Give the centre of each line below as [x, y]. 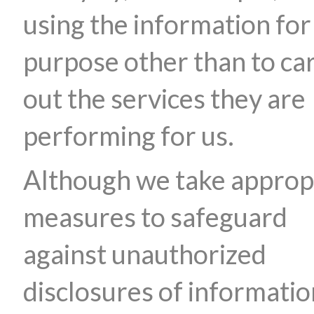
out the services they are [164, 98]
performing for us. [129, 136]
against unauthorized [145, 254]
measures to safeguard [155, 217]
